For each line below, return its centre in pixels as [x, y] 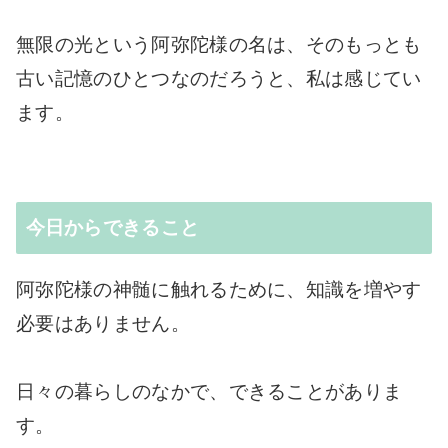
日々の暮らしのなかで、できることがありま [209, 392]
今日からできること [112, 227]
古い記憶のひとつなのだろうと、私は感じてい [219, 78]
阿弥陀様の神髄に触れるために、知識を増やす [219, 290]
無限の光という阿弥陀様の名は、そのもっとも [219, 44]
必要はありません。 [103, 324]
